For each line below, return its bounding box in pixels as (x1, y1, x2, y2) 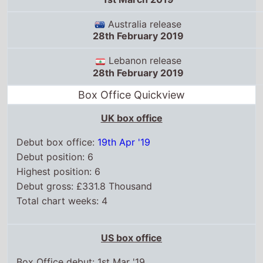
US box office (101, 201, 162, 213)
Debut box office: (16, 105, 98, 117)
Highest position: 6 (16, 134, 101, 147)
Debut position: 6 (16, 120, 94, 132)
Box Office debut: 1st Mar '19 (16, 225, 146, 237)
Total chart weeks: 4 (16, 164, 108, 176)
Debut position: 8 (16, 240, 94, 252)
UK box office (100, 81, 163, 93)
